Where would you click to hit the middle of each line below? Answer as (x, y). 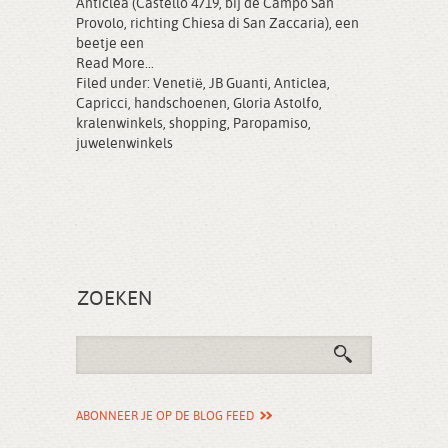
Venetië (178, 84)
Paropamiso (270, 124)
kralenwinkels (119, 124)
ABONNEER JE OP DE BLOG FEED (165, 417)
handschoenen (180, 104)
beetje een (110, 44)
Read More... (115, 64)
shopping (198, 124)
